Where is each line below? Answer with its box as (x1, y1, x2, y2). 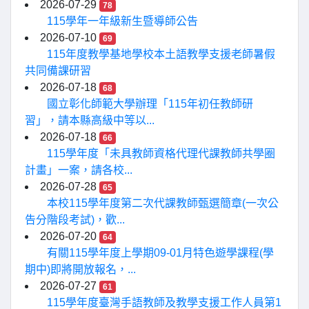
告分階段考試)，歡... (25, 214, 125, 226)
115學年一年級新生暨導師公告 (47, 15, 198, 27)
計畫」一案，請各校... (25, 164, 132, 176)
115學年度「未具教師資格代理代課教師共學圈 (47, 148, 275, 159)
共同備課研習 (25, 65, 91, 77)
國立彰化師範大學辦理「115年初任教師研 (47, 98, 253, 110)
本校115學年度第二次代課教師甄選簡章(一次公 (47, 197, 279, 209)
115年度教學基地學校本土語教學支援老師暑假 (47, 48, 275, 60)
